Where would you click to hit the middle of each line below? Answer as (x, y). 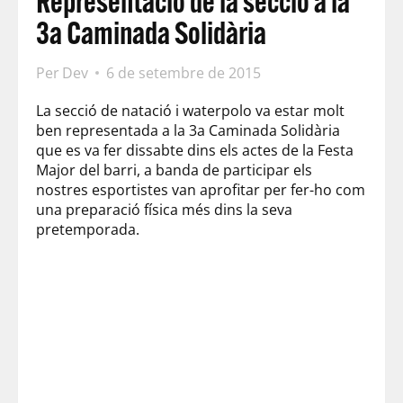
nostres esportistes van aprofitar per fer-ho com (201, 189)
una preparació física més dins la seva (164, 209)
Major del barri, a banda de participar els (174, 170)
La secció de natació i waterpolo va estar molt (190, 110)
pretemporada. (88, 229)
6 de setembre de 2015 (184, 72)
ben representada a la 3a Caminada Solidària (188, 130)
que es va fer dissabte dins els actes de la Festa (195, 150)
